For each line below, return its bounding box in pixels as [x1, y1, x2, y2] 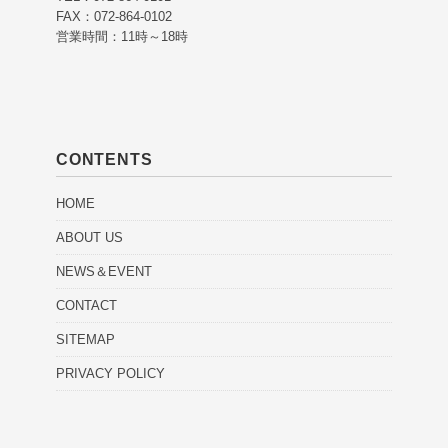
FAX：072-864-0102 [56, 8, 172, 24]
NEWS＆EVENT [56, 263, 152, 279]
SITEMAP [56, 331, 115, 347]
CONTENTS [56, 150, 153, 168]
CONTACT [56, 297, 117, 313]
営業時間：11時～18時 [56, 28, 188, 44]
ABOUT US [56, 229, 123, 245]
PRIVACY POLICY [56, 365, 165, 381]
